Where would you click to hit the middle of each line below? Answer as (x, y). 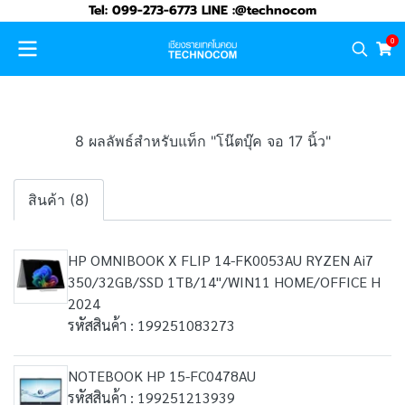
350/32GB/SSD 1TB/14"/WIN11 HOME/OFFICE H (224, 282)
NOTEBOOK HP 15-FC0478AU (162, 376)
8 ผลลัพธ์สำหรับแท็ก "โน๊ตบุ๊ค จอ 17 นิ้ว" (202, 141)
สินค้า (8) (59, 200)
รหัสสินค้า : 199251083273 (151, 325)
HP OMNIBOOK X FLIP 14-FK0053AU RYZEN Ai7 (221, 260)
